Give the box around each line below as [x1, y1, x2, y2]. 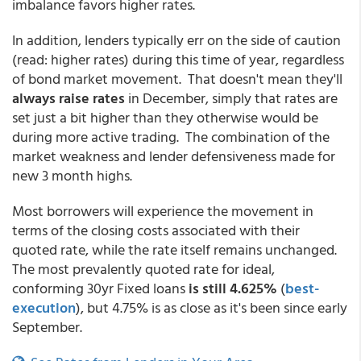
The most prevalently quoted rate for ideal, [12, 258, 275, 280]
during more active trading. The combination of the [12, 126, 330, 147]
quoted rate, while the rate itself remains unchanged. [12, 239, 340, 260]
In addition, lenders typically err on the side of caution [12, 29, 341, 51]
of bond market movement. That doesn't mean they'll [12, 68, 342, 89]
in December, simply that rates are [125, 87, 338, 109]
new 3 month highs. [12, 164, 135, 186]
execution [12, 297, 76, 318]
